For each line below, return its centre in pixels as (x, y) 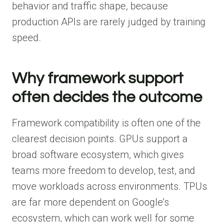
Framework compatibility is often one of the (106, 123)
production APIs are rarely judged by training (109, 22)
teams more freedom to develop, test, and (104, 170)
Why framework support (98, 78)
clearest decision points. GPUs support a (100, 139)
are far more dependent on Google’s (90, 202)
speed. (27, 37)
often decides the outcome (107, 97)
